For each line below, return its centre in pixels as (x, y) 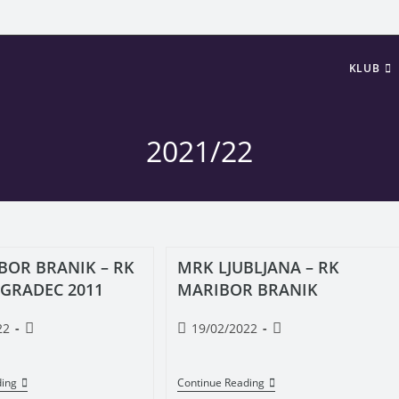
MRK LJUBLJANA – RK (258, 267)
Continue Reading (221, 383)
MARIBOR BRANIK (248, 289)
